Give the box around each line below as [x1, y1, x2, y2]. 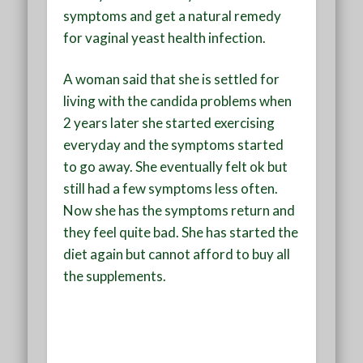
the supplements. [63, 267, 167, 284]
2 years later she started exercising [63, 113, 275, 131]
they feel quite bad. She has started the [63, 223, 299, 241]
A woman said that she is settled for [63, 70, 280, 88]
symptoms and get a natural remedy [63, 6, 282, 24]
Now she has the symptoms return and [63, 201, 296, 219]
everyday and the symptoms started [63, 135, 284, 153]
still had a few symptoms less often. [63, 179, 279, 197]
